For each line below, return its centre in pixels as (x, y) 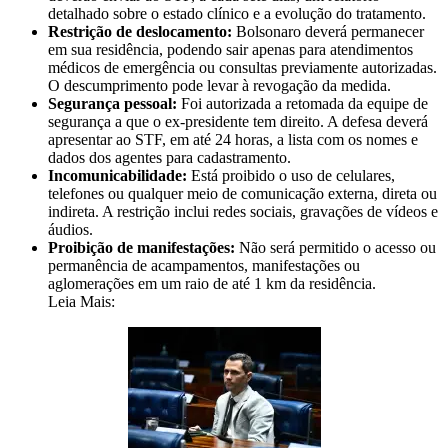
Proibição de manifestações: (141, 248)
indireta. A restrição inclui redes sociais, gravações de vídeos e (243, 212)
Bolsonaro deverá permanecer (328, 32)
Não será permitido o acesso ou (335, 248)
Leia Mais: (81, 302)
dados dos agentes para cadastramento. (169, 158)
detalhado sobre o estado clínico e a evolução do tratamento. (237, 14)
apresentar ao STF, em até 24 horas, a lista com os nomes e (233, 140)
